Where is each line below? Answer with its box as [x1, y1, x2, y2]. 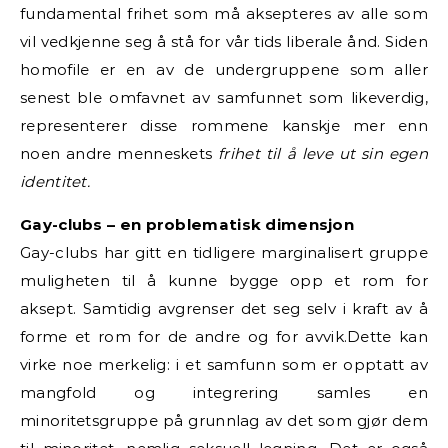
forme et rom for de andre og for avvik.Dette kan [20, 326, 428, 346]
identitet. [20, 171, 90, 191]
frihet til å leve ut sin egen [218, 143, 428, 163]
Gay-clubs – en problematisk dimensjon [20, 214, 355, 234]
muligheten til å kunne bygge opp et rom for [20, 270, 428, 290]
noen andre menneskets [20, 143, 219, 163]
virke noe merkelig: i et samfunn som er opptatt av [20, 354, 428, 374]
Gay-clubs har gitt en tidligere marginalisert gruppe [20, 242, 428, 262]
